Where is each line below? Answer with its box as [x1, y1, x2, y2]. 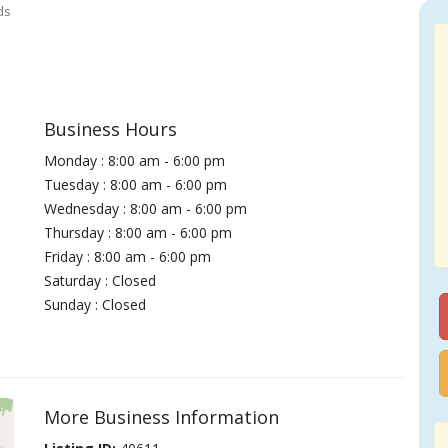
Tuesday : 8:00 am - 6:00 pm [44, 175, 228, 194]
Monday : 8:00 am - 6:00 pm [44, 151, 226, 170]
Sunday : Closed [44, 295, 147, 314]
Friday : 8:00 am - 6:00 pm [44, 247, 212, 266]
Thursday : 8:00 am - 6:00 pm [44, 223, 233, 242]
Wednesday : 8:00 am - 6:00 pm [44, 199, 248, 218]
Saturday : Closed [44, 271, 157, 290]
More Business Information [44, 405, 280, 429]
